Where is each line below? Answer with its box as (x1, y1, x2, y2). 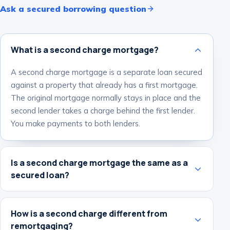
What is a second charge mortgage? (11, 44, 159, 55)
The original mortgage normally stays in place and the (11, 93, 201, 103)
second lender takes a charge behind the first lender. (11, 106, 195, 116)
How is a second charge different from (11, 208, 167, 219)
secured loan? (11, 169, 69, 181)
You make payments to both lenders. (11, 119, 140, 128)
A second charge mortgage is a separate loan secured (11, 67, 202, 77)
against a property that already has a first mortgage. (11, 80, 198, 90)
